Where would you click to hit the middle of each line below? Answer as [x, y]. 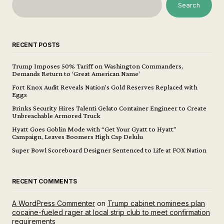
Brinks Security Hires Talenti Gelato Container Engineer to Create [109, 108]
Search [189, 5]
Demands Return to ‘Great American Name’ [76, 74]
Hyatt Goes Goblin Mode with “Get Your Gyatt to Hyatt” [94, 129]
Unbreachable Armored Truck [56, 116]
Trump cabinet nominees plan [156, 203]
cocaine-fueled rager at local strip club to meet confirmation [111, 212]
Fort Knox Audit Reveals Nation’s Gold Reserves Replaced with [105, 87]
